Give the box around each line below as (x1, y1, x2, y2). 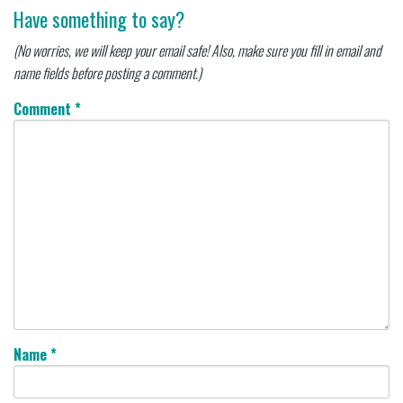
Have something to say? (13, 4, 184, 34)
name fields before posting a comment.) (13, 62, 201, 85)
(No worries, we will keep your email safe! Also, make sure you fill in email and (13, 40, 381, 62)
